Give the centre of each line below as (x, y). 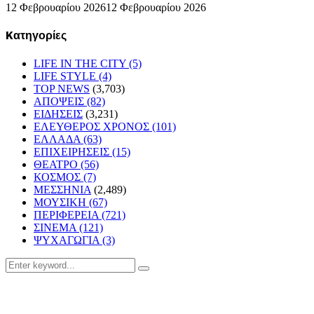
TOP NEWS (62, 88)
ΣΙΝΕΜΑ (56, 227)
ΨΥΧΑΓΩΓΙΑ (68, 240)
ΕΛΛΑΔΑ (59, 139)
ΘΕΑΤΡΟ (57, 164)
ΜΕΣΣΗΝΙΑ (62, 189)
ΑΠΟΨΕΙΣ (60, 101)
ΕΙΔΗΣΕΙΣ (58, 114)
